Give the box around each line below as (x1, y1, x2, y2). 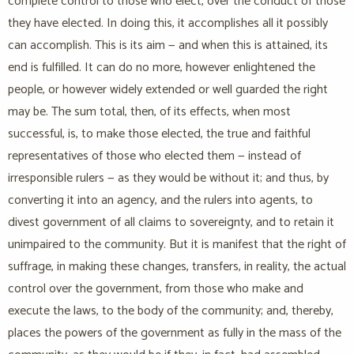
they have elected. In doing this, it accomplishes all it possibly (8, 13, 328, 35)
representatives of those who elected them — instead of (8, 145, 301, 168)
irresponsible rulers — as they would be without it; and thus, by (8, 168, 329, 190)
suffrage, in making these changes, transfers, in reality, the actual (8, 256, 346, 278)
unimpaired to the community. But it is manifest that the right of (8, 234, 346, 256)
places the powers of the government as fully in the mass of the (8, 322, 341, 345)
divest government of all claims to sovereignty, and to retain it (8, 212, 334, 234)
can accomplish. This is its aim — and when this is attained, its (8, 35, 328, 57)
